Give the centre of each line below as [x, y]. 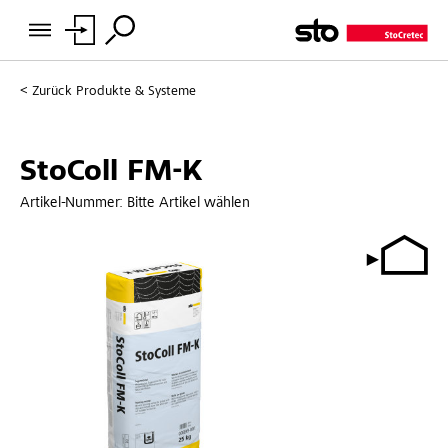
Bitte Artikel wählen [188, 203]
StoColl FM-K [111, 172]
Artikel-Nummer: [73, 203]
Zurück [52, 92]
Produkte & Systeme [136, 92]
